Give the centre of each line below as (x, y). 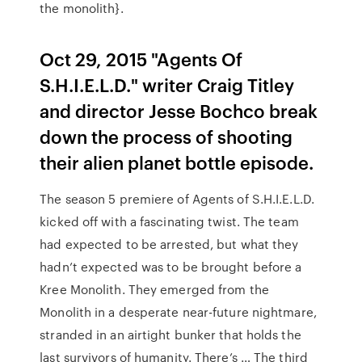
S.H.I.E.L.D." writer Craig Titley (167, 84)
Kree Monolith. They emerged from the (154, 289)
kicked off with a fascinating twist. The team (169, 221)
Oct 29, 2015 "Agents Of (141, 59)
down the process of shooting (166, 136)
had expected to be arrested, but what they (169, 244)
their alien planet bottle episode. (177, 162)
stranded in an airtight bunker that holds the (170, 335)
